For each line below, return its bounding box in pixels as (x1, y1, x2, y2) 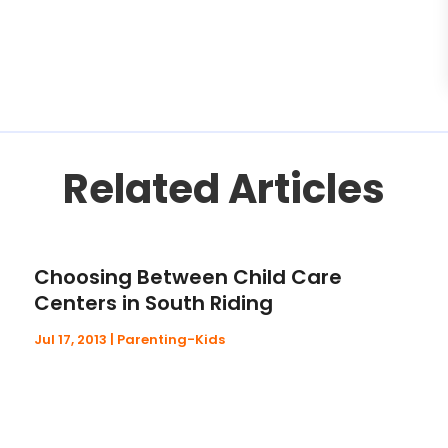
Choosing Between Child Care (34, 263, 343, 292)
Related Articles (63, 161, 385, 218)
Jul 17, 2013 (34, 330, 108, 350)
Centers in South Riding (34, 289, 274, 318)
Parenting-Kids (117, 330, 226, 350)
